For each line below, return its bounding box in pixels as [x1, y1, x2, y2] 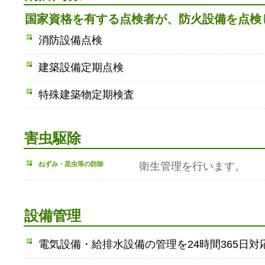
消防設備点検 [38, 34, 102, 46]
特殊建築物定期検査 [38, 88, 134, 101]
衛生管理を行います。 [139, 160, 245, 173]
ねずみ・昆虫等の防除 [38, 160, 104, 168]
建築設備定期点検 [38, 61, 124, 73]
